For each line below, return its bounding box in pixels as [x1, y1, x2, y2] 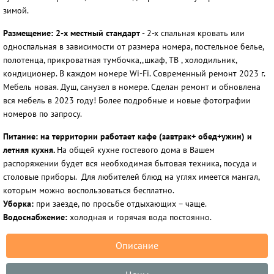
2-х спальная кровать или [147, 28, 245, 39]
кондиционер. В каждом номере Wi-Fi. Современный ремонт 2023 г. [3, 68, 265, 79]
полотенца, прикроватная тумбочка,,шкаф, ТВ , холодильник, [3, 55, 237, 65]
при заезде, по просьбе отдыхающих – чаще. [34, 199, 207, 209]
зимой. [3, 6, 29, 16]
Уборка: [3, 199, 34, 209]
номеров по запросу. [3, 109, 82, 119]
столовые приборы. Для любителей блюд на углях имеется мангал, [3, 172, 259, 182]
